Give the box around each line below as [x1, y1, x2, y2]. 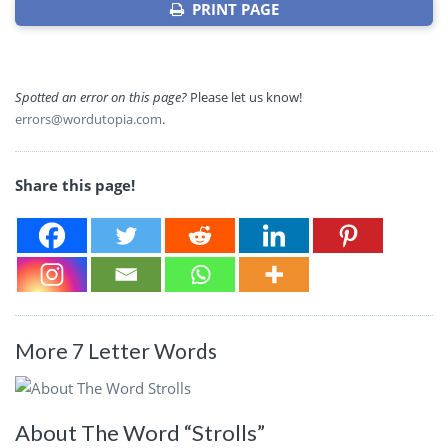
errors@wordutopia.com [15, 109, 162, 128]
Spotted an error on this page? [15, 87, 187, 106]
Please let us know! [187, 87, 302, 106]
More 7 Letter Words [15, 337, 217, 363]
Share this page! [15, 174, 135, 195]
